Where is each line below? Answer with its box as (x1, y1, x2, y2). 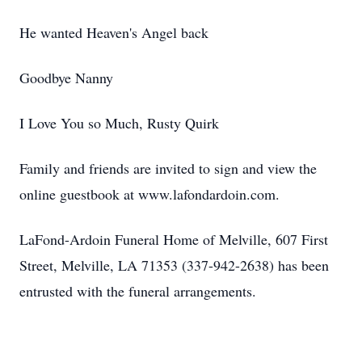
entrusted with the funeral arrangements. (19, 281, 256, 301)
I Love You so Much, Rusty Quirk (19, 113, 219, 133)
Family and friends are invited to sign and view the (19, 158, 317, 178)
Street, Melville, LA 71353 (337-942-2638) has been (19, 255, 329, 275)
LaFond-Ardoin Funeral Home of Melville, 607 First (19, 229, 328, 249)
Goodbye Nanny (19, 68, 113, 87)
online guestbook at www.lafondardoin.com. (19, 184, 280, 204)
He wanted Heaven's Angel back (19, 23, 208, 42)
